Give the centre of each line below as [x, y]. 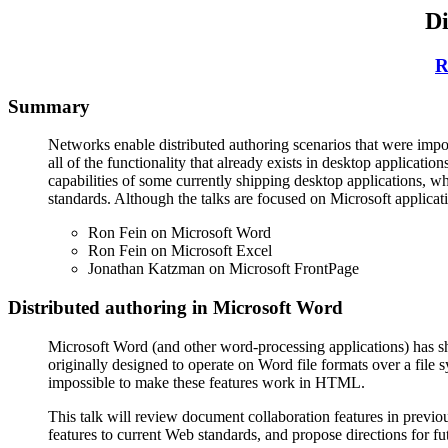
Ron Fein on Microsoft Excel [180, 251]
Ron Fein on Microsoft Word [179, 233]
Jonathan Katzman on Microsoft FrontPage [223, 269]
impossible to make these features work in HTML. [206, 382]
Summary [49, 106]
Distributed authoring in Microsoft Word [175, 308]
